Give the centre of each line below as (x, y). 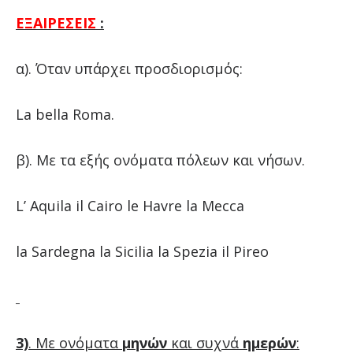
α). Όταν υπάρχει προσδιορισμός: (129, 68)
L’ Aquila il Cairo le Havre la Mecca (130, 205)
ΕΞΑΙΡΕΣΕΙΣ (56, 22)
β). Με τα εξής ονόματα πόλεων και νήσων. (160, 160)
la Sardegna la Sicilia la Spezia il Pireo (142, 251)
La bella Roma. (65, 114)
